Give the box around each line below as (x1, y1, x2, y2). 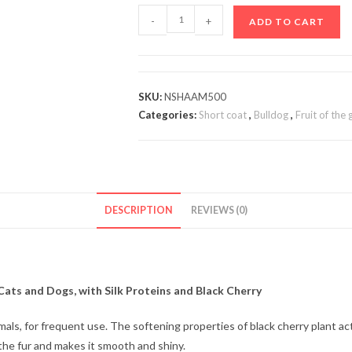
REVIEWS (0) (191, 204, 247, 216)
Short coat (199, 108, 247, 121)
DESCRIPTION (104, 204, 173, 216)
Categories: (138, 108, 199, 121)
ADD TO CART (249, 16, 324, 27)
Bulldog (254, 108, 288, 121)
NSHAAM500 (164, 90, 226, 103)
